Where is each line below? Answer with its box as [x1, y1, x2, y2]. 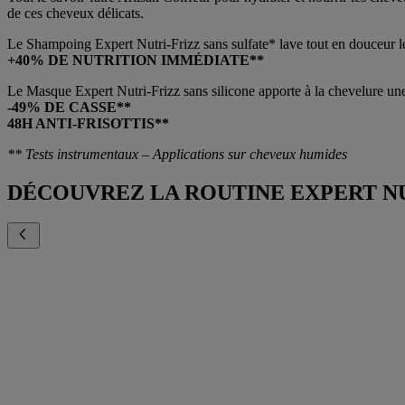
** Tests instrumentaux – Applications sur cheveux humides [7, 146, 347, 162]
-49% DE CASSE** [7, 99, 131, 115]
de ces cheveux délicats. [7, 5, 144, 21]
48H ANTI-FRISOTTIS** [7, 115, 169, 131]
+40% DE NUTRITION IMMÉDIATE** [7, 52, 264, 68]
